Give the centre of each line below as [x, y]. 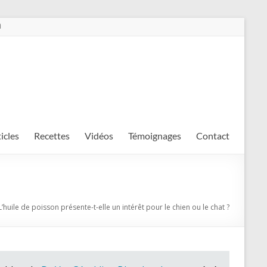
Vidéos [99, 136]
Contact [213, 136]
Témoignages [155, 136]
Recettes [52, 136]
